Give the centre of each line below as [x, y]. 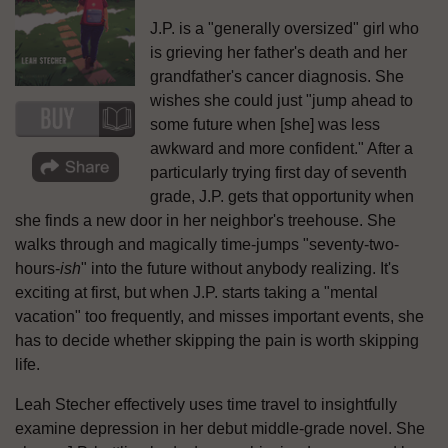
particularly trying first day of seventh [278, 172]
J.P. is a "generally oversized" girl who [284, 28]
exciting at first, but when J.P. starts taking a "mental [196, 292]
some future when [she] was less [265, 124]
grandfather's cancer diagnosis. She [277, 76]
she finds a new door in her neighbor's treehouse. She [205, 220]
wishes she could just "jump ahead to [281, 100]
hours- [37, 268]
